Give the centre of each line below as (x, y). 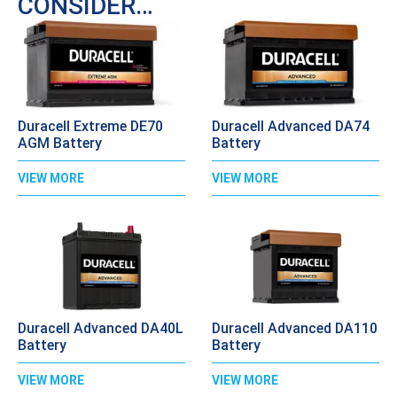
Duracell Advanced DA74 (291, 127)
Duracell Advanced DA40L (101, 329)
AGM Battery (60, 144)
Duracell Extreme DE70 (90, 127)
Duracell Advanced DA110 (295, 329)
